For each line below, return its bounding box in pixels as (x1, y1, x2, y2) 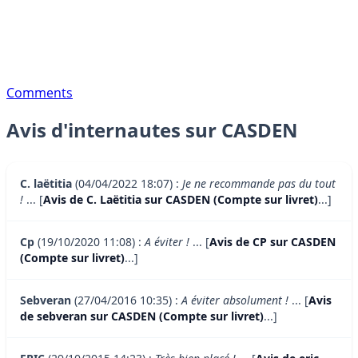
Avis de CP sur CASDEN (209, 234, 336, 250)
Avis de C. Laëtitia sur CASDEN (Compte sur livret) (43, 192, 318, 208)
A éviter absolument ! (181, 292, 288, 308)
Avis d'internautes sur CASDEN (6, 117, 298, 144)
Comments (6, 83, 73, 101)
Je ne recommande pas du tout (182, 176, 336, 192)
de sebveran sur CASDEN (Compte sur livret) (20, 308, 264, 324)
